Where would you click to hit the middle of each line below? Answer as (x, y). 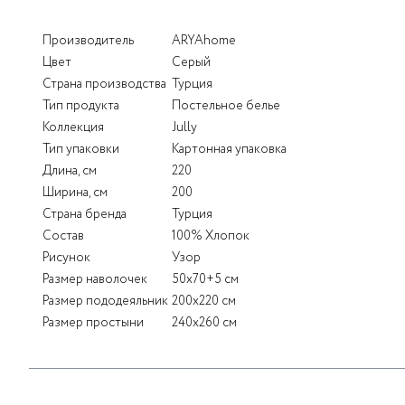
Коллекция (73, 128)
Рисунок (66, 258)
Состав (63, 236)
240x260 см (204, 323)
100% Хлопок (211, 236)
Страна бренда (85, 215)
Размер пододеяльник (105, 301)
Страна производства (104, 85)
